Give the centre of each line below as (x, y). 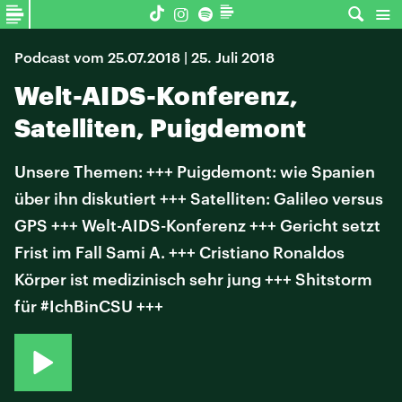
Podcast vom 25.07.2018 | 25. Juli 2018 (144, 57)
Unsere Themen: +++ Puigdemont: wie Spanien (195, 171)
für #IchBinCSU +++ (89, 306)
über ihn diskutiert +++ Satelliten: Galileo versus (199, 198)
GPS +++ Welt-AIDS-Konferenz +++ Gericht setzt (197, 225)
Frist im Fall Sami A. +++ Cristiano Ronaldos (179, 252)
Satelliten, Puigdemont (161, 127)
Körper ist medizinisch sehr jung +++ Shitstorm (193, 279)
